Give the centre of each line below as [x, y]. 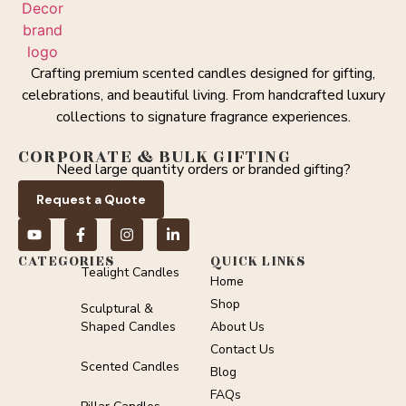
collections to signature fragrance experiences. [203, 117]
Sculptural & [116, 309]
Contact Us [243, 349]
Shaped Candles [128, 327]
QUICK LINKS [258, 261]
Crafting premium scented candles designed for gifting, [203, 73]
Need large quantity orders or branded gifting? [203, 169]
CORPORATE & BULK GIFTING [155, 157]
